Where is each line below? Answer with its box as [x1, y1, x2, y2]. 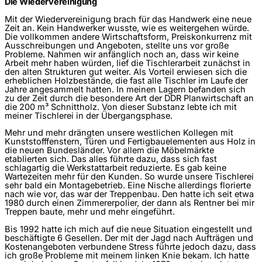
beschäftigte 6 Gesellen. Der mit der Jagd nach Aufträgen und [5, 232, 253, 243]
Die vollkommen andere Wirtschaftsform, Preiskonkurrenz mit [5, 31, 252, 42]
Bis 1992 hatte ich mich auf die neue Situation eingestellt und [5, 223, 252, 235]
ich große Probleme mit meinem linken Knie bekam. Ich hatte [5, 250, 249, 261]
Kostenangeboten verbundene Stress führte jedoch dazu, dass [5, 241, 256, 252]
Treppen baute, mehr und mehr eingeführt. [5, 206, 175, 218]
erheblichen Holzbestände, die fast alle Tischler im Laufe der [5, 75, 248, 86]
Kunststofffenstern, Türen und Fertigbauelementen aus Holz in [5, 136, 256, 147]
